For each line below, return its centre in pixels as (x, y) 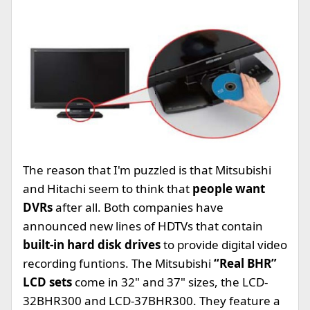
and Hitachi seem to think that (108, 189)
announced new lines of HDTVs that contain (143, 226)
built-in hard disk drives (93, 245)
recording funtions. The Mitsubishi (118, 264)
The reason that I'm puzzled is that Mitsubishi (147, 170)
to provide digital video (225, 245)
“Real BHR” (245, 264)
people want (229, 189)
